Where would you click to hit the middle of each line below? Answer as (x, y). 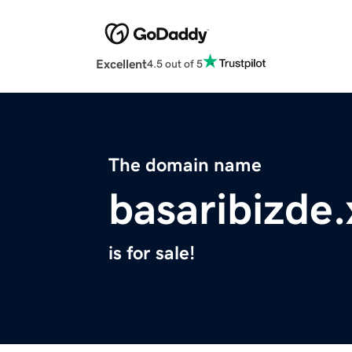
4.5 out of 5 (175, 63)
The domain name (185, 165)
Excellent (121, 64)
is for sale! (152, 253)
